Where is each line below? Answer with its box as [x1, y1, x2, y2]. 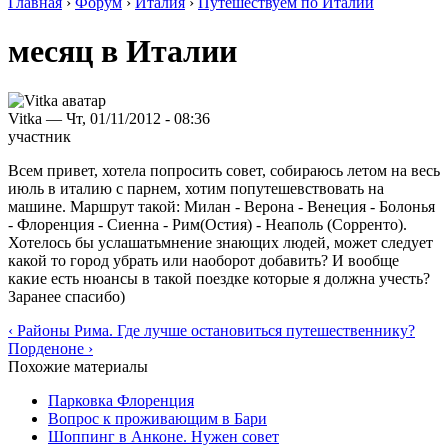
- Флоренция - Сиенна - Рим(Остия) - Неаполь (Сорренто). [8, 215, 407, 233]
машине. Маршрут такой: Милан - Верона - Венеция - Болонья [8, 197, 435, 215]
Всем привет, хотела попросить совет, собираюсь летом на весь [8, 161, 440, 179]
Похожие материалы [8, 357, 148, 375]
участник [8, 127, 71, 145]
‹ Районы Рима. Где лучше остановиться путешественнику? [8, 321, 415, 339]
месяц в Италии [8, 33, 237, 70]
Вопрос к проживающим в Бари [48, 409, 267, 427]
